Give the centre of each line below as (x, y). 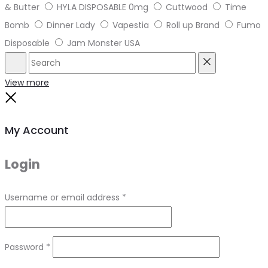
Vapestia (131, 25)
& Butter (22, 7)
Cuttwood (187, 7)
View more (27, 83)
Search (30, 80)
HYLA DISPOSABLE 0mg (103, 7)
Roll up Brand (193, 25)
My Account (37, 130)
